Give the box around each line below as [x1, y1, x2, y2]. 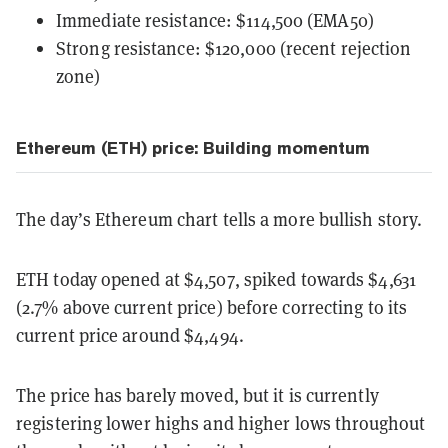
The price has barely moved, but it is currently [16, 383, 379, 408]
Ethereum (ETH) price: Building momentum [16, 138, 370, 159]
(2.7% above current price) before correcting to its [16, 295, 408, 320]
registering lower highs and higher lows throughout [16, 411, 426, 436]
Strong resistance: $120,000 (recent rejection [56, 36, 412, 61]
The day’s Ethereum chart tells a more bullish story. [16, 207, 423, 232]
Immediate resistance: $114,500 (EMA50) [56, 8, 374, 33]
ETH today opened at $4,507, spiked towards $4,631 [16, 267, 416, 292]
